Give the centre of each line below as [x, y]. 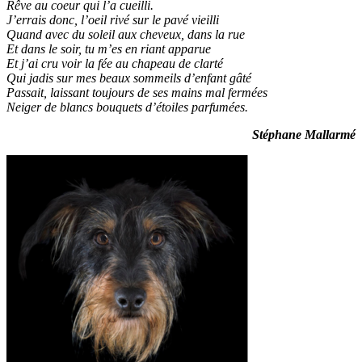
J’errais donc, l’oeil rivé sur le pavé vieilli [113, 20]
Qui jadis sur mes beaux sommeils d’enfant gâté [129, 78]
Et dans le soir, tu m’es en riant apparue [109, 49]
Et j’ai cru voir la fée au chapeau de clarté [115, 64]
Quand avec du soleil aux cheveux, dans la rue [126, 35]
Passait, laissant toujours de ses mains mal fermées [137, 93]
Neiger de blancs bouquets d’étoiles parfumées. [127, 107]
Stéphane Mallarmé [304, 135]
